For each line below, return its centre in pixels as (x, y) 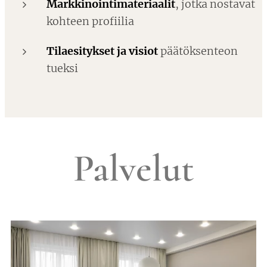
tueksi (62, 68)
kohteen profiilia (90, 21)
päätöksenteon (198, 51)
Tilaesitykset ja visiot (102, 51)
